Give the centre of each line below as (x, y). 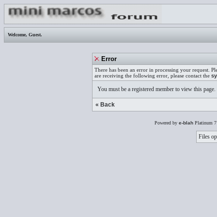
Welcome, (17, 35)
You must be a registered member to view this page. (156, 89)
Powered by (167, 123)
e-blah (186, 123)
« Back (105, 105)
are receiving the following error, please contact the (153, 76)
